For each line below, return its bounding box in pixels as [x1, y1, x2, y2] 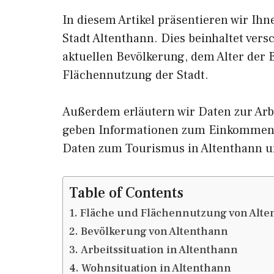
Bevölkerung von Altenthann [80, 224, 228, 239]
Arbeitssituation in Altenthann [80, 243, 238, 257]
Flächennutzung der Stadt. [62, 67, 209, 83]
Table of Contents [69, 183, 183, 202]
